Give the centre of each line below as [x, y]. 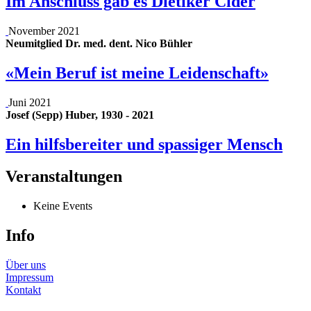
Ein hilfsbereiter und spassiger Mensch [144, 144]
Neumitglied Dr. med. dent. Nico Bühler [99, 43]
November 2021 [44, 31]
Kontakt [23, 290]
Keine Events [63, 206]
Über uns [26, 265]
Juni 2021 [30, 102]
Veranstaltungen [64, 177]
